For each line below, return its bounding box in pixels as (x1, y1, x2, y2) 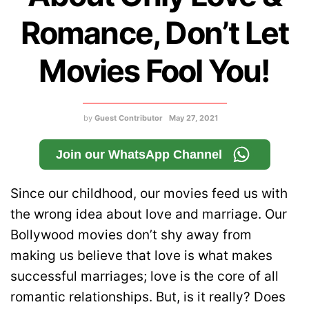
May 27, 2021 (169, 113, 218, 123)
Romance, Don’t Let (20, 14, 289, 52)
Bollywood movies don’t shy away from (10, 227, 252, 243)
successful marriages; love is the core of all (10, 268, 279, 285)
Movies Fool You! (39, 52, 270, 90)
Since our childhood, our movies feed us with (10, 186, 288, 202)
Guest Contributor (94, 113, 163, 123)
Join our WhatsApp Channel (55, 148, 222, 162)
